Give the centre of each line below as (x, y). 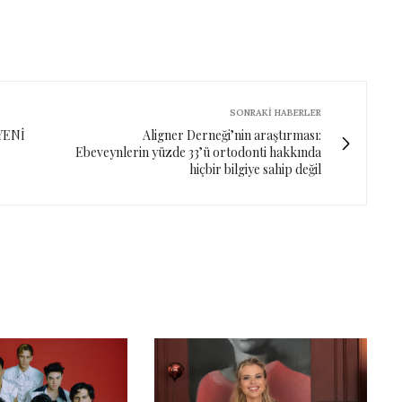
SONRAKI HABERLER (275, 113)
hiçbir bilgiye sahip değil (255, 170)
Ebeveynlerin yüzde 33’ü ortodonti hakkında (198, 153)
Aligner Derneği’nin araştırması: (232, 135)
